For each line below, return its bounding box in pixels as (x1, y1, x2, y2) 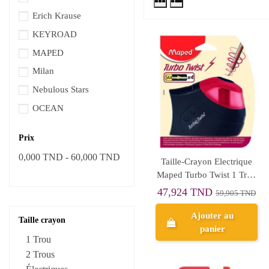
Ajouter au (191, 211, 234, 221)
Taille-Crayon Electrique (160, 156, 252, 166)
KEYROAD (32, 29, 77, 39)
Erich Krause (32, 10, 81, 20)
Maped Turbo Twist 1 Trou (156, 169, 256, 180)
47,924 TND (157, 186, 216, 199)
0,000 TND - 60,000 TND (19, 151, 120, 162)
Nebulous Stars (32, 85, 89, 95)
